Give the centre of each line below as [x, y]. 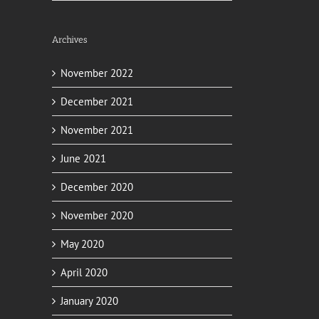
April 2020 [84, 272]
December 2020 [97, 187]
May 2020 [82, 244]
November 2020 [97, 215]
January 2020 [89, 300]
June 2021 [83, 158]
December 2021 [97, 101]
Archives [69, 39]
